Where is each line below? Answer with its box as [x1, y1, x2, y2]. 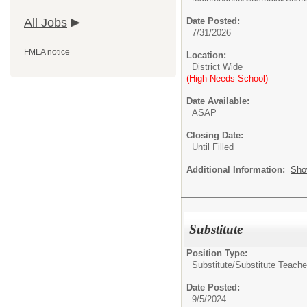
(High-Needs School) [186, 73, 268, 84]
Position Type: [186, 247, 247, 258]
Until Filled [192, 142, 234, 152]
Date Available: [186, 96, 249, 106]
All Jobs [24, 16, 67, 29]
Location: [186, 50, 226, 60]
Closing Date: [186, 130, 243, 140]
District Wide [192, 62, 243, 72]
